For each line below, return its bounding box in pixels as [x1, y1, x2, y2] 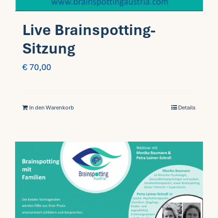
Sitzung [22, 38, 75, 58]
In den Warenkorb [29, 104, 74, 111]
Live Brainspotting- [22, 20, 156, 39]
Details [178, 104, 196, 111]
